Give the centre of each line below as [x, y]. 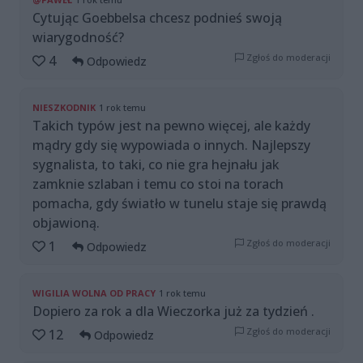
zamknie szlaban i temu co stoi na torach [158, 184]
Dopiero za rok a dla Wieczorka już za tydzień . [173, 312]
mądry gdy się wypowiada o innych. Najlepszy [171, 145]
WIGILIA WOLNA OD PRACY [94, 293]
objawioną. [66, 223]
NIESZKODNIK [64, 108]
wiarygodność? [78, 38]
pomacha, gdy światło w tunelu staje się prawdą [179, 204]
